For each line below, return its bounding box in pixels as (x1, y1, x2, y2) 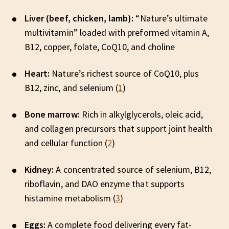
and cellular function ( (25, 137, 108, 149)
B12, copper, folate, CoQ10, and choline (25, 41, 175, 53)
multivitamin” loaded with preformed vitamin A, (25, 27, 210, 38)
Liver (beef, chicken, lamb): (25, 12, 134, 24)
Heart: (25, 67, 50, 79)
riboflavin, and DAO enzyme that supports (25, 178, 185, 190)
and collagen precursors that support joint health (25, 123, 213, 134)
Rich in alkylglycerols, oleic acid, (79, 108, 203, 120)
